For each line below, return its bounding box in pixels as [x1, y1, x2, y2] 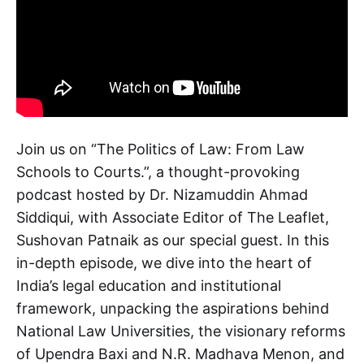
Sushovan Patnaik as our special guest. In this [16, 232, 329, 249]
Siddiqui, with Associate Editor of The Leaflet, [16, 209, 329, 227]
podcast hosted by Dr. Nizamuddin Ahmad [16, 186, 308, 204]
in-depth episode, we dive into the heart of [16, 254, 312, 272]
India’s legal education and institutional [16, 277, 281, 295]
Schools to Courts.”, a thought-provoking [16, 163, 300, 181]
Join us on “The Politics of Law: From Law [16, 141, 305, 158]
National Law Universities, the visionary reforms [16, 323, 345, 340]
